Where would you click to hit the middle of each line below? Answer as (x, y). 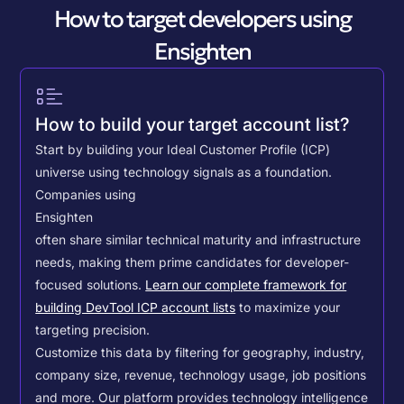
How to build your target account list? (193, 125)
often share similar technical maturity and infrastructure (198, 240)
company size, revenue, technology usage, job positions (201, 376)
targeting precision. (93, 331)
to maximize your (288, 308)
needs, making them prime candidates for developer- (193, 263)
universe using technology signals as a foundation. (184, 173)
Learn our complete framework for (246, 285)
